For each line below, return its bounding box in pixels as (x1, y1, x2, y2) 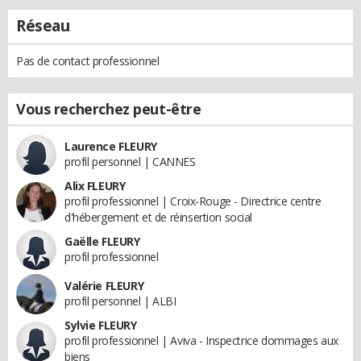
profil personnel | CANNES (64, 153, 196, 169)
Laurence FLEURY (64, 138, 157, 154)
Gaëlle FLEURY (64, 233, 140, 249)
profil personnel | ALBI (64, 293, 176, 309)
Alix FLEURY (64, 177, 126, 193)
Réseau (16, 15, 70, 36)
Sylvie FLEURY (64, 317, 137, 333)
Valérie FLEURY (64, 277, 144, 293)
